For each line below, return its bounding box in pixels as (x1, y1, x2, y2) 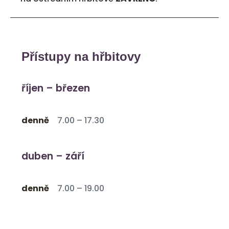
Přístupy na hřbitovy (21, 50, 141, 64)
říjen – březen (21, 81, 90, 96)
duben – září (21, 149, 84, 164)
